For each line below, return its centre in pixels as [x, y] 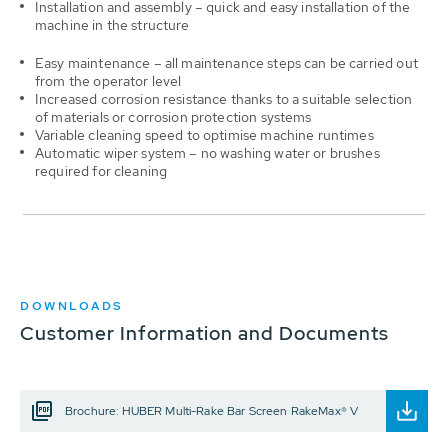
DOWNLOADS [72, 306]
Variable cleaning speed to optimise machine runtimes [204, 135]
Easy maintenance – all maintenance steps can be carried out [226, 63]
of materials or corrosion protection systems [173, 117]
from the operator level [108, 81]
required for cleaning [101, 171]
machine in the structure [112, 25]
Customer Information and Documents [204, 334]
